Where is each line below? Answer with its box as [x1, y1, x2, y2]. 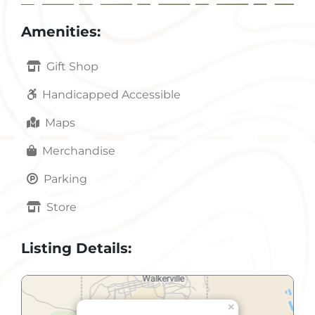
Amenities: [21, 23, 101, 41]
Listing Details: [21, 240, 131, 257]
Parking [44, 172, 87, 186]
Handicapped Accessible [42, 88, 181, 102]
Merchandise [42, 144, 115, 158]
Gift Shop [46, 60, 98, 74]
